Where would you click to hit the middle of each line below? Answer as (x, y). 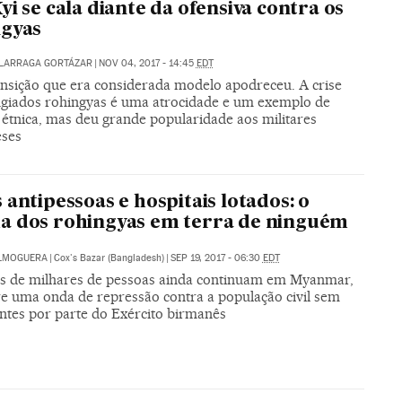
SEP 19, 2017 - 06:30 (216, 258)
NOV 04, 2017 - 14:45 (147, 63)
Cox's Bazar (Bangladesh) (109, 258)
